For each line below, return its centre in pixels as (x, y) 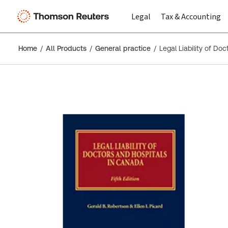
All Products (66, 48)
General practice (123, 48)
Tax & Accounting (191, 17)
